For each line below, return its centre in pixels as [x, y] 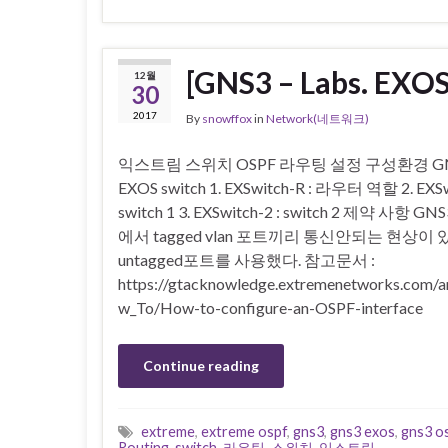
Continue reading [201, 365]
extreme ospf [244, 431]
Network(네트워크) [317, 118]
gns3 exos [362, 431]
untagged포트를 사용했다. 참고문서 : [246, 259]
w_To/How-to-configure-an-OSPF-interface [270, 307]
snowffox [227, 118]
